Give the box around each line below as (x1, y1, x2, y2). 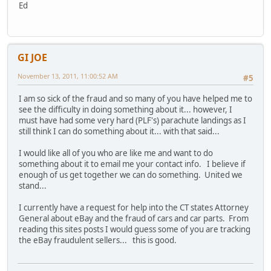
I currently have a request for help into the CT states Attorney (19, 201, 249, 213)
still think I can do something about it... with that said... (19, 125, 220, 137)
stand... (19, 180, 47, 191)
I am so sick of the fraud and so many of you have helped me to (19, 93, 252, 104)
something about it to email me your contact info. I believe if (19, 158, 246, 169)
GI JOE (18, 50, 47, 64)
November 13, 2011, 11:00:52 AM (18, 71, 118, 80)
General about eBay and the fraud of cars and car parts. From (19, 212, 249, 224)
